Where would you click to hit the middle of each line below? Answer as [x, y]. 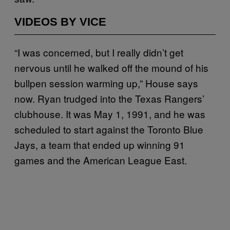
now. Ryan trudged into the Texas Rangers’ [109, 98]
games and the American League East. [101, 160]
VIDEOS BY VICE [60, 22]
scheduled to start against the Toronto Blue [109, 129]
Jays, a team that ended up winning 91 [100, 144]
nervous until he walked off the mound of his [111, 67]
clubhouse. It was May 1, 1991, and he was [110, 113]
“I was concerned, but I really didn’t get [99, 52]
